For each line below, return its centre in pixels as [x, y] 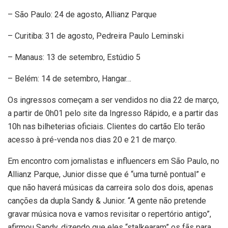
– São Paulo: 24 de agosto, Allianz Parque [82, 15]
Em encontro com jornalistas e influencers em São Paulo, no [113, 161]
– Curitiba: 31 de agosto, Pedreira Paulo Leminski [96, 36]
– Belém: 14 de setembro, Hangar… [69, 79]
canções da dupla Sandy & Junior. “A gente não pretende [107, 201]
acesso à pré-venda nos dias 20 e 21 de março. [92, 140]
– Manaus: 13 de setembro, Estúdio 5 [74, 58]
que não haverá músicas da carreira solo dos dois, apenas [110, 188]
